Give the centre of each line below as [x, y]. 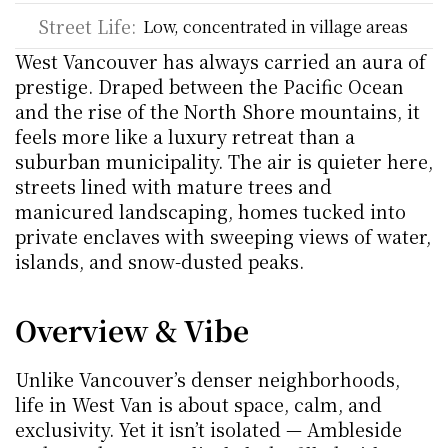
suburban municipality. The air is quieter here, [224, 161]
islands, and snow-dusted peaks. [162, 261]
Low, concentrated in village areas [275, 26]
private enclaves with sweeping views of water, [223, 236]
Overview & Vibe [132, 330]
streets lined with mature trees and [173, 186]
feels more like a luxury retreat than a [185, 136]
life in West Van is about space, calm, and [198, 404]
